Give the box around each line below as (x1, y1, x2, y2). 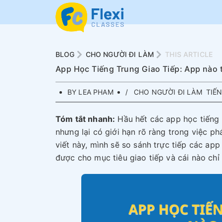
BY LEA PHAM (67, 88, 113, 96)
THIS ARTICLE (165, 50, 213, 58)
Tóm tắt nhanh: (55, 114, 115, 124)
